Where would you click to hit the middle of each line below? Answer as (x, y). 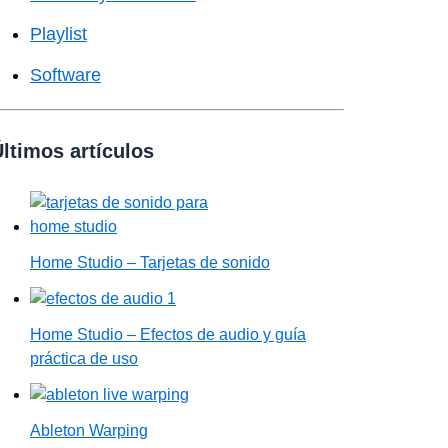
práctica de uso (84, 358)
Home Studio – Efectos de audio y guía (168, 334)
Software (65, 74)
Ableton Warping (89, 430)
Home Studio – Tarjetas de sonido (150, 262)
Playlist (58, 34)
